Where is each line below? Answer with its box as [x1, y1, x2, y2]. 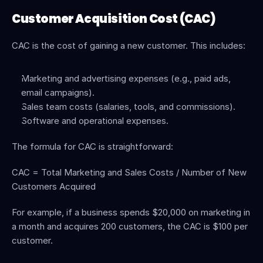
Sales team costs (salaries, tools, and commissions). [21, 101, 235, 112]
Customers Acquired [12, 181, 96, 192]
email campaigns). [21, 87, 95, 98]
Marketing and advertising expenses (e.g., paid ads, [21, 73, 231, 84]
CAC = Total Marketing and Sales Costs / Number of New [12, 167, 247, 178]
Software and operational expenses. [21, 115, 168, 126]
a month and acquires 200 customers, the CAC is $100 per [12, 221, 248, 232]
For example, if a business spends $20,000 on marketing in [12, 207, 250, 218]
